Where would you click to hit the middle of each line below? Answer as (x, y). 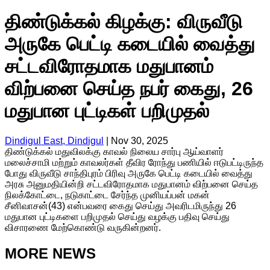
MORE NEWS (50, 253)
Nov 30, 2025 (140, 140)
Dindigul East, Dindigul (54, 140)
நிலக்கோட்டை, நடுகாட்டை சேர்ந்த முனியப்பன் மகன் (107, 195)
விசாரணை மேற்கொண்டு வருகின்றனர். (83, 227)
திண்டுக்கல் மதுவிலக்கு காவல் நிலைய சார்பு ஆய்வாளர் (114, 151)
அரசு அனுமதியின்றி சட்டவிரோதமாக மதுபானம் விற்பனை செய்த (131, 184)
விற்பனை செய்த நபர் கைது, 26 (129, 89)
